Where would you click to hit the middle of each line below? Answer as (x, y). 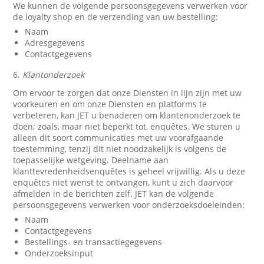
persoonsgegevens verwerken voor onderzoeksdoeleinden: (129, 205)
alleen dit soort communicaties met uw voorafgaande (118, 138)
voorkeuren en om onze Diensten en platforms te (110, 104)
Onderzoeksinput (59, 253)
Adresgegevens (55, 43)
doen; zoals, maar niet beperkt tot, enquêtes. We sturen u (127, 126)
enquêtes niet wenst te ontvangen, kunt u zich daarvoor (123, 182)
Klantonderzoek (54, 75)
